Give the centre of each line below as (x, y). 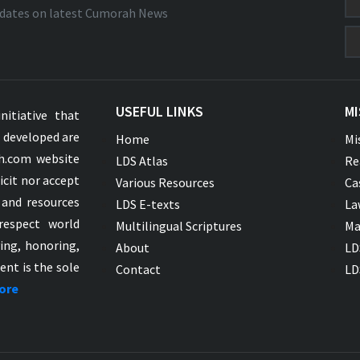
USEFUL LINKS (160, 111)
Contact (138, 269)
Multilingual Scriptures (179, 225)
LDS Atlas (142, 160)
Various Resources (165, 182)
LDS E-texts (148, 204)
